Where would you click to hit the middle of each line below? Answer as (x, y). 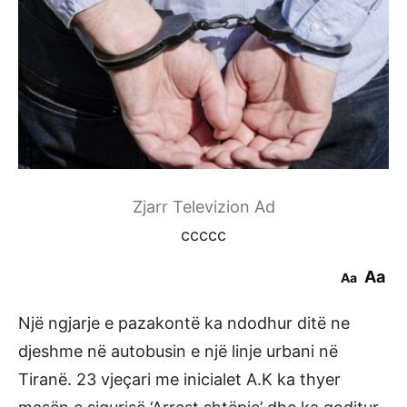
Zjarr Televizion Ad (203, 207)
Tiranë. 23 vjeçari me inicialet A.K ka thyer (179, 380)
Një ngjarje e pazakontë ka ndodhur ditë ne (184, 323)
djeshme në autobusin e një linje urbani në (178, 352)
